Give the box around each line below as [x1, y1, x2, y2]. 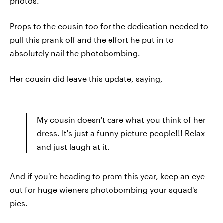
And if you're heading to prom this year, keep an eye [10, 171, 205, 181]
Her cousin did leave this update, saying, [10, 73, 163, 83]
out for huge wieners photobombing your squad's [10, 184, 198, 194]
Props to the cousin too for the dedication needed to [10, 21, 208, 31]
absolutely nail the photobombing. [10, 48, 140, 58]
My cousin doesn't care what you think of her [37, 114, 206, 124]
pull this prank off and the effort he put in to [10, 34, 174, 44]
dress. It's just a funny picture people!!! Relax [37, 128, 205, 138]
